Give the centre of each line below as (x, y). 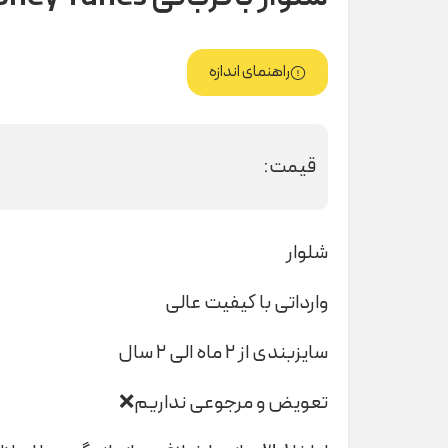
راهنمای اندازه (249, 72)
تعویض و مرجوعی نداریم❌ (223, 402)
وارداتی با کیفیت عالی (246, 302)
